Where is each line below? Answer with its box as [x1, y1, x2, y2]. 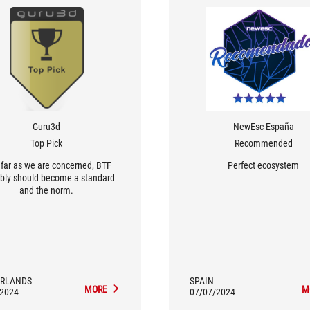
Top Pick [30, 138, 63, 149]
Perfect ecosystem [228, 160, 300, 171]
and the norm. [19, 185, 74, 196]
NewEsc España [232, 121, 294, 132]
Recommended [234, 138, 293, 149]
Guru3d [33, 121, 61, 132]
